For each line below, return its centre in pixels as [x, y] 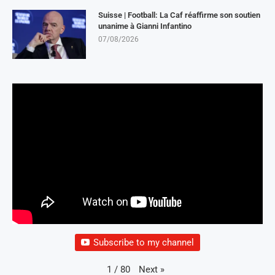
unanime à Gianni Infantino [145, 26]
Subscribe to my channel [144, 242]
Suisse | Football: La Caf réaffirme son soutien [179, 15]
